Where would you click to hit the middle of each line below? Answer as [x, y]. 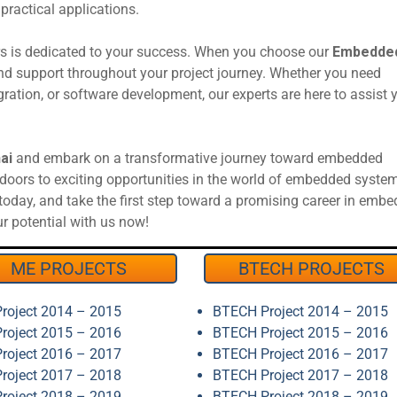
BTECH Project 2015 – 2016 [300, 333]
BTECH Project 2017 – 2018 [300, 375]
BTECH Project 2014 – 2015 [300, 311]
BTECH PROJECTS [312, 269]
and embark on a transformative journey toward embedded [198, 158]
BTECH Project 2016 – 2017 [300, 354]
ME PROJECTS [69, 269]
